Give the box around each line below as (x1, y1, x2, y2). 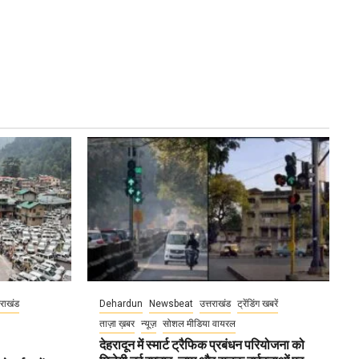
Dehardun (99, 298, 143, 309)
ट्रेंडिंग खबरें (236, 298, 278, 309)
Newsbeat (148, 298, 193, 309)
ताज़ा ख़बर (99, 318, 135, 329)
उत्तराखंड (199, 298, 231, 309)
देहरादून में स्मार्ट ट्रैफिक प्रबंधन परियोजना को (99, 337, 305, 353)
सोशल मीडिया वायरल (162, 318, 236, 329)
